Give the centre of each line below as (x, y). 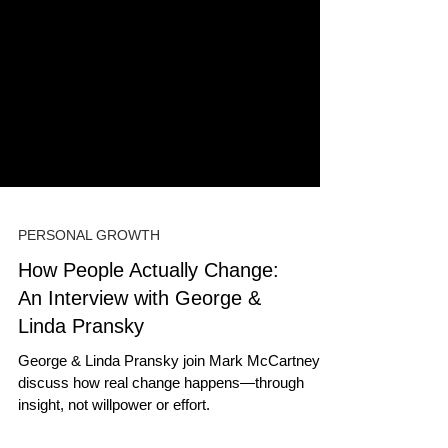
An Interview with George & (139, 386)
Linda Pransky (81, 414)
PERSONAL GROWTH (89, 323)
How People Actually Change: (148, 358)
